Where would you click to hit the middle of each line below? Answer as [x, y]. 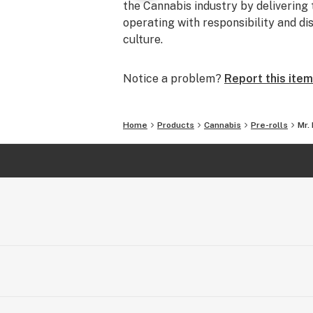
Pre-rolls [269, 125]
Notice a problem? [172, 79]
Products [176, 125]
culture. [143, 39]
